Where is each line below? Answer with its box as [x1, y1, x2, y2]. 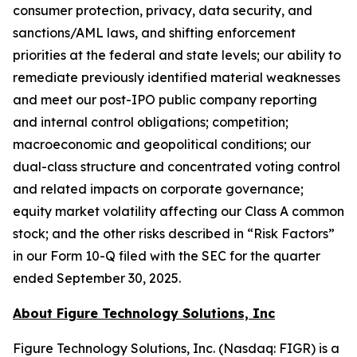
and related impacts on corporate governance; [13, 181, 304, 197]
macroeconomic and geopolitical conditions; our [13, 136, 311, 152]
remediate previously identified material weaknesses [13, 69, 340, 85]
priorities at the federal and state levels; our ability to [13, 47, 341, 63]
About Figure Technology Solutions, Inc [13, 305, 275, 321]
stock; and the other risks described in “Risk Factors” [13, 226, 335, 241]
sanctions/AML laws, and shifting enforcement [13, 25, 296, 41]
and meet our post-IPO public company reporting [13, 92, 317, 108]
